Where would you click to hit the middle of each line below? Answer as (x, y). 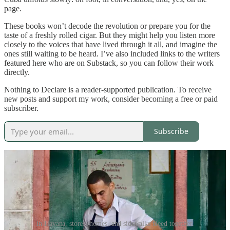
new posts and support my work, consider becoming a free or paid (111, 99)
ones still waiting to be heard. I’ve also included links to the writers (112, 53)
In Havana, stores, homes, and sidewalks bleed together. (115, 223)
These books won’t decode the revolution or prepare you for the (107, 26)
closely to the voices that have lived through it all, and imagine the (111, 44)
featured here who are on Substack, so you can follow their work (109, 63)
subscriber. (21, 108)
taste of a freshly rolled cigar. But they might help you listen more (110, 35)
